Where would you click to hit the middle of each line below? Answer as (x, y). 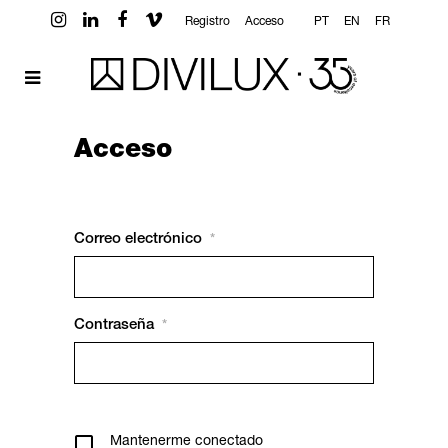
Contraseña (114, 325)
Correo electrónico (138, 239)
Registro (208, 22)
